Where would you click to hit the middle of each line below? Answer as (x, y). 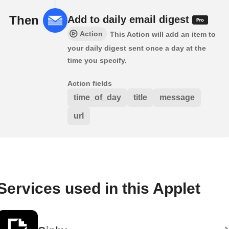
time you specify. (97, 60)
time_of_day (97, 97)
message (177, 97)
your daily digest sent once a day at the (137, 48)
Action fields (90, 83)
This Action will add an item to (163, 34)
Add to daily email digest (130, 19)
